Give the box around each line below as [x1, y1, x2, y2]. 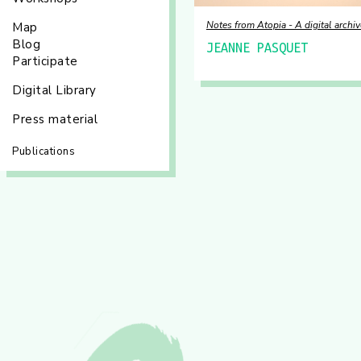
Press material [12, 111, 98, 127]
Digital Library [12, 82, 97, 98]
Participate [12, 53, 78, 69]
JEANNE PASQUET [205, 40, 308, 56]
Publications [12, 144, 75, 159]
